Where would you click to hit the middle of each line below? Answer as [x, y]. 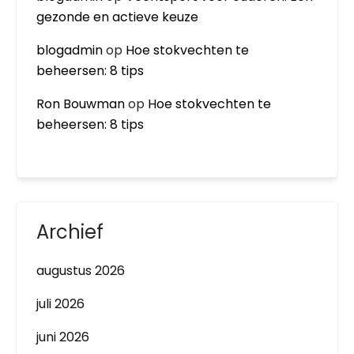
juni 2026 [63, 337]
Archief [70, 232]
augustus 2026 [81, 271]
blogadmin [70, 50]
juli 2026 [60, 304]
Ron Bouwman [81, 104]
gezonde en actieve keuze [117, 17]
